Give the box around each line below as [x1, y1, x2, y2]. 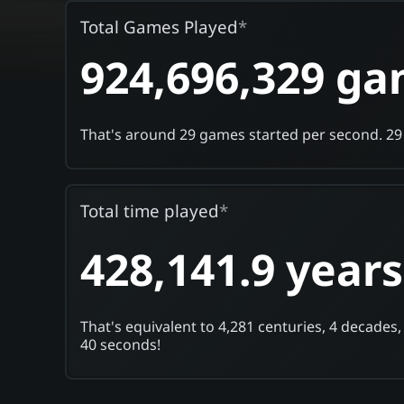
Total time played [79, 198, 219, 222]
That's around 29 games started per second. [79, 124, 386, 144]
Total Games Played [79, 14, 238, 38]
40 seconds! [79, 334, 161, 354]
